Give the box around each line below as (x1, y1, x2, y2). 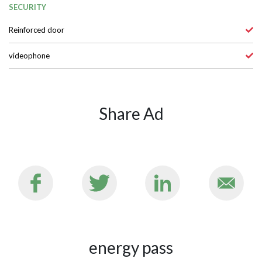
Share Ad (98, 149, 164, 170)
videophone (9, 96, 50, 106)
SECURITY (9, 48, 46, 58)
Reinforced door (9, 71, 64, 81)
